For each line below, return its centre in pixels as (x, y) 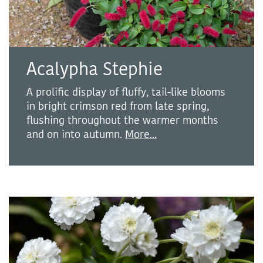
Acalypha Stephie (95, 69)
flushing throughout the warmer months (122, 120)
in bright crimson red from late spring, (118, 106)
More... (141, 134)
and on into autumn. (76, 134)
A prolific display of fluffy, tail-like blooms (126, 92)
